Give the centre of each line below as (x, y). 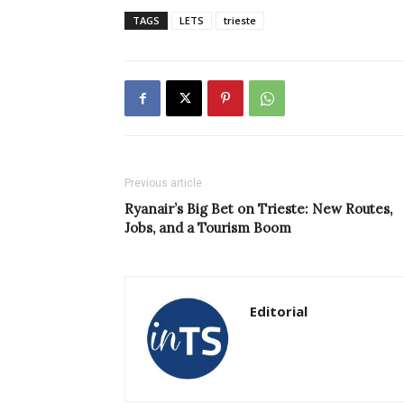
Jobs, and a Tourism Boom (208, 228)
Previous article (163, 184)
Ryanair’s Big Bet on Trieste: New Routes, (258, 209)
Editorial (279, 312)
